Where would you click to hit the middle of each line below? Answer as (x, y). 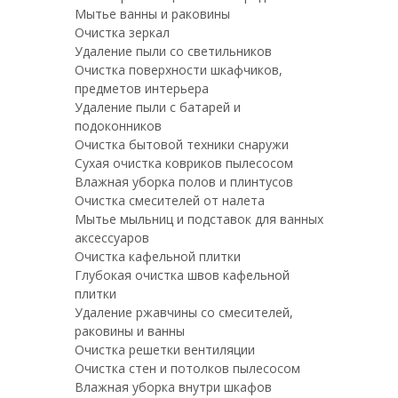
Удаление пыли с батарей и (158, 107)
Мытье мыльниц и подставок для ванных (199, 219)
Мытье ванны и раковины (152, 14)
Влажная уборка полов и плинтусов (184, 182)
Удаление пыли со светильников (173, 51)
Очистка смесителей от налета (170, 200)
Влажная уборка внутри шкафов (173, 387)
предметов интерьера (142, 88)
